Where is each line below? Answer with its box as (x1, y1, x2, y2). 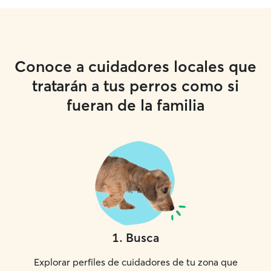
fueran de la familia (67, 96, 204, 115)
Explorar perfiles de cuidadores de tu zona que (33, 256, 238, 268)
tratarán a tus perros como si (32, 76, 239, 96)
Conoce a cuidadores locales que (15, 57, 256, 76)
